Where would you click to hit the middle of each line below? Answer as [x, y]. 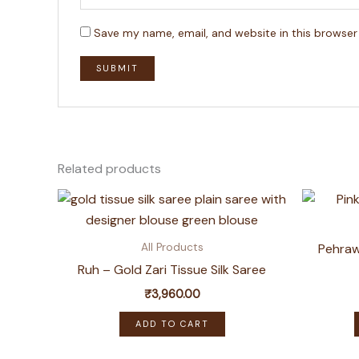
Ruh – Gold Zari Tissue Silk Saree [172, 270]
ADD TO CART [172, 323]
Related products [109, 169]
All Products [172, 248]
